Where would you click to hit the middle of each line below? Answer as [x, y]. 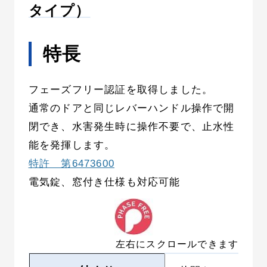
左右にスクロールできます [177, 244]
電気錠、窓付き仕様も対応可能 [104, 182]
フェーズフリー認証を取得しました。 [121, 89]
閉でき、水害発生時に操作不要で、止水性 [131, 126]
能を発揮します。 [72, 145]
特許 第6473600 [71, 163]
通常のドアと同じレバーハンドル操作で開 [131, 108]
